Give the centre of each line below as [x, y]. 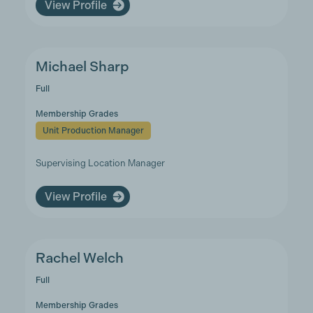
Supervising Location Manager [100, 163]
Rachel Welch [79, 258]
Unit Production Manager [93, 131]
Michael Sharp [82, 67]
